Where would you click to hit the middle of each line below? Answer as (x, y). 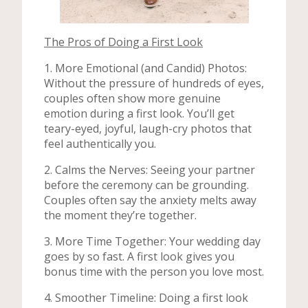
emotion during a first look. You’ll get (139, 113)
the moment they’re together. (120, 215)
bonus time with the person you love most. (154, 272)
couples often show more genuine (132, 98)
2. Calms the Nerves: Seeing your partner (150, 170)
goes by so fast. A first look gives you (139, 256)
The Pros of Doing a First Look (123, 42)
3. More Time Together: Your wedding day (152, 241)
